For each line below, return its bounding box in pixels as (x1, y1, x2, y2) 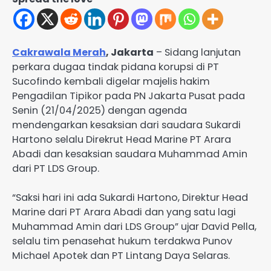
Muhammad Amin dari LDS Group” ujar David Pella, (12, 220, 256, 234)
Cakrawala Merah (12, 45, 106, 60)
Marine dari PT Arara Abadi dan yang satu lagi (12, 205, 236, 220)
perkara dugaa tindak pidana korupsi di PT (12, 60, 219, 74)
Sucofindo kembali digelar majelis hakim (12, 74, 210, 89)
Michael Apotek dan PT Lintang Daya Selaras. (12, 249, 230, 263)
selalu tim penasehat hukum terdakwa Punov (12, 234, 232, 249)
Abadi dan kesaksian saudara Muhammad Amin (12, 147, 247, 162)
